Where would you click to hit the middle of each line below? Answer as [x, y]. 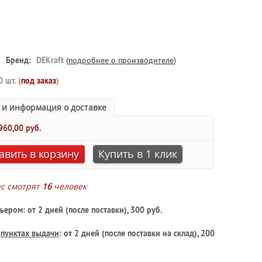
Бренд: [18, 60]
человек [69, 186]
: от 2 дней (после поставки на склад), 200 [137, 233]
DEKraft [50, 60]
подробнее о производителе [121, 60]
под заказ [39, 81]
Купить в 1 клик [137, 154]
